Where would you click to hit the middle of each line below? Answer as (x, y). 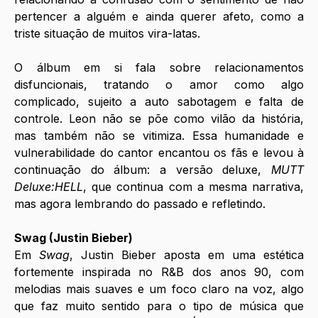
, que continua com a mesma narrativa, (193, 187)
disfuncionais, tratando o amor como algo (159, 85)
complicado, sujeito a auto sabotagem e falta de (159, 102)
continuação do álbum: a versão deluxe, (143, 170)
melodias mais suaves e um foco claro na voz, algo (159, 289)
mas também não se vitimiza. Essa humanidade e (159, 136)
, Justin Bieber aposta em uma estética (187, 255)
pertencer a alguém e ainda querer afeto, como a (159, 17)
